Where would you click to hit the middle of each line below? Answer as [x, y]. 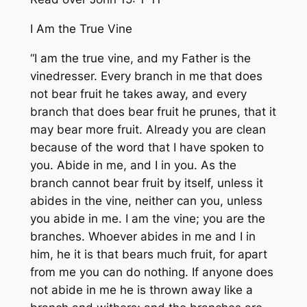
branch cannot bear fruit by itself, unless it [146, 183]
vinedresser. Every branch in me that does [146, 76]
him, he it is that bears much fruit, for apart [148, 254]
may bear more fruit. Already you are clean [148, 129]
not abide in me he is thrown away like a [141, 290]
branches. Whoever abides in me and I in [143, 236]
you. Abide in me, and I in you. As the [133, 165]
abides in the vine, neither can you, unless [146, 200]
